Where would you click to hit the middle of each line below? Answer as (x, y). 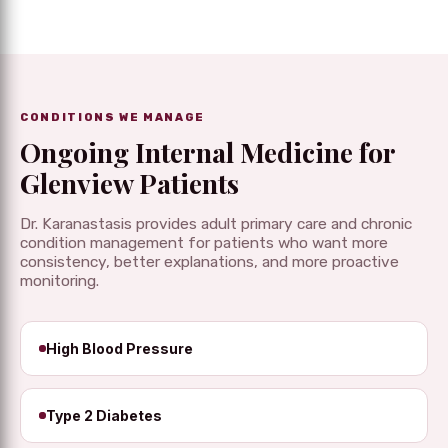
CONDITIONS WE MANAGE (112, 118)
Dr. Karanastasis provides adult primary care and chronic (216, 224)
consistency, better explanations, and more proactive (209, 262)
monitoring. (59, 281)
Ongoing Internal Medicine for (207, 152)
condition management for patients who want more (204, 243)
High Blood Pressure (119, 349)
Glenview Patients (129, 183)
